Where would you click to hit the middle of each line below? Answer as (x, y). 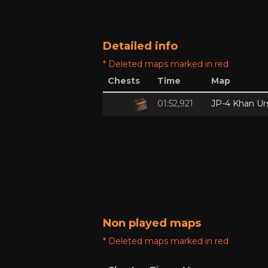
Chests (124, 81)
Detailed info (140, 46)
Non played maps (152, 223)
